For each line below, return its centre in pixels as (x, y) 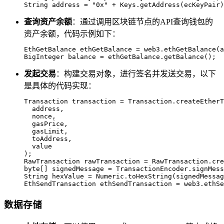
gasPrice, (46, 124)
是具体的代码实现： (60, 86)
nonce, (40, 116)
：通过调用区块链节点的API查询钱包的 (142, 22)
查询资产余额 (48, 22)
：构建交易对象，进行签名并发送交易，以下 (136, 74)
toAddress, (48, 139)
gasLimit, (46, 131)
